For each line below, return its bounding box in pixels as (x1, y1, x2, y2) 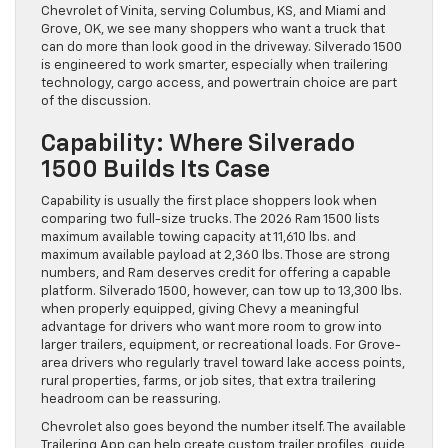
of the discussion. (41, 94, 151, 108)
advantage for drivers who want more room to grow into (41, 320, 382, 334)
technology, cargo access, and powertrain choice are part (41, 76, 397, 90)
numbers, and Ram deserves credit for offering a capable (41, 266, 391, 280)
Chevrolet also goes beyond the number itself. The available (41, 420, 406, 434)
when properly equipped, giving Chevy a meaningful (41, 302, 359, 316)
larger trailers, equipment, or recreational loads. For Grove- (41, 338, 401, 352)
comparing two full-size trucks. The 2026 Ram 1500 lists (41, 212, 380, 226)
